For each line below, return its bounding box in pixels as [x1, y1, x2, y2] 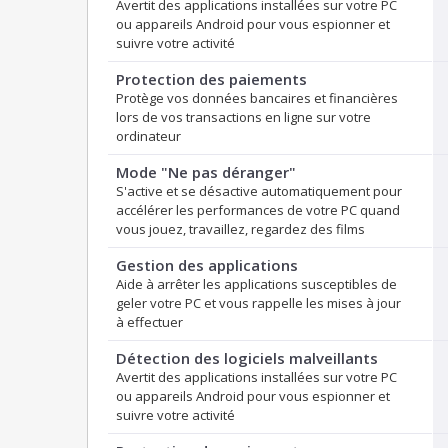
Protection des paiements [116, 69, 307, 90]
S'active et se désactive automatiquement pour [116, 182, 402, 201]
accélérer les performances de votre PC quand [116, 201, 400, 220]
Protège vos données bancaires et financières [116, 89, 398, 108]
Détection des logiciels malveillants [116, 348, 378, 369]
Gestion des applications [116, 255, 298, 276]
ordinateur [116, 127, 181, 146]
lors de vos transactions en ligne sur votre [116, 108, 371, 127]
